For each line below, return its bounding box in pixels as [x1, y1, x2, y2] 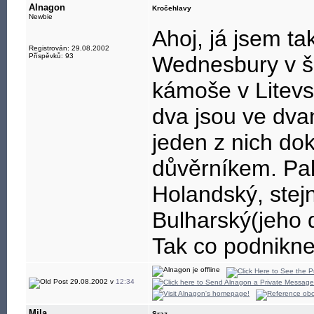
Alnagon [29, 2, 65, 13]
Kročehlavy [152, 4, 191, 12]
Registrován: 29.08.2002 [29, 44, 109, 52]
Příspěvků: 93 [29, 52, 74, 60]
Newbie [29, 13, 53, 20]
